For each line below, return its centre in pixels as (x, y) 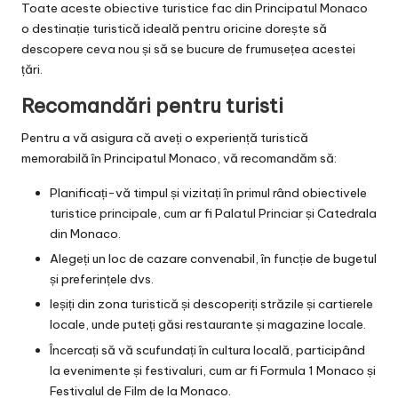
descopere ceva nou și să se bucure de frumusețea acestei (188, 49)
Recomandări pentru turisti (152, 106)
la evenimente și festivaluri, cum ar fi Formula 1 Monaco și (213, 370)
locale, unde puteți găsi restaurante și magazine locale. (208, 325)
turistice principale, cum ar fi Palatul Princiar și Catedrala (213, 214)
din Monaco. (85, 234)
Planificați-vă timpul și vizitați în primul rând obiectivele (208, 193)
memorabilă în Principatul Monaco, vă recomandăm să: (179, 159)
